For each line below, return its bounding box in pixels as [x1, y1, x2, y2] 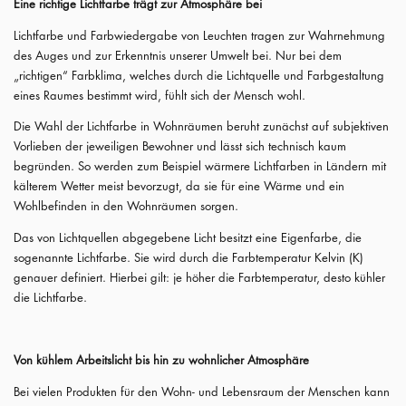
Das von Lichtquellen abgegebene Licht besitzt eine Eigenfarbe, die [14, 228, 362, 246]
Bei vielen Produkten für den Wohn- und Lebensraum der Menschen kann [14, 382, 390, 400]
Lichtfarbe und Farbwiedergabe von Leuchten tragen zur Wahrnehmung [14, 26, 385, 43]
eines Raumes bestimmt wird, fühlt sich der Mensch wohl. [14, 86, 305, 103]
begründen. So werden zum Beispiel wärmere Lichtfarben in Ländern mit [14, 158, 386, 175]
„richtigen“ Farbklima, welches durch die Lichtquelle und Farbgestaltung [14, 66, 384, 83]
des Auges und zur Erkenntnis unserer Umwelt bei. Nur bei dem [14, 46, 342, 63]
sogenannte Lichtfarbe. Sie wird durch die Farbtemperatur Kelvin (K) [14, 248, 363, 266]
